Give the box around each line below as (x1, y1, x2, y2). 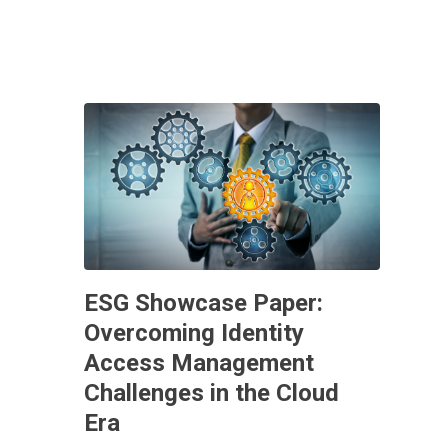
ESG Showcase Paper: (84, 288, 323, 317)
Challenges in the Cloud (84, 378, 339, 407)
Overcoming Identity (84, 318, 304, 347)
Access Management (84, 348, 314, 377)
